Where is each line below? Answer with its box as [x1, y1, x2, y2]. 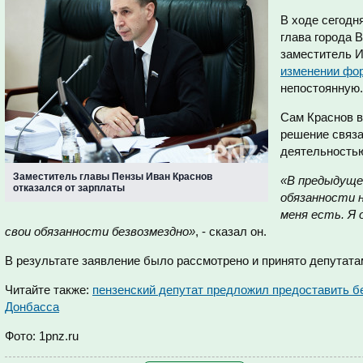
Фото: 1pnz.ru [5, 329, 79, 343]
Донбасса [5, 300, 59, 314]
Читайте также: [5, 283, 92, 297]
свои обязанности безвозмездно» [5, 224, 195, 238]
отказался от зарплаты [13, 182, 125, 194]
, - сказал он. [195, 224, 267, 238]
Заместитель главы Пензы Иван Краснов [13, 171, 212, 182]
